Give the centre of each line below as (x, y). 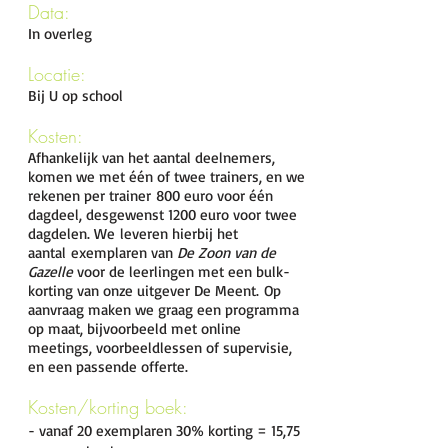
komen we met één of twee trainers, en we (166, 176)
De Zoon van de (226, 252)
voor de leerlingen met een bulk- (181, 271)
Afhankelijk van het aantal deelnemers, (151, 157)
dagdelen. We (71, 233)
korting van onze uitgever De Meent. (143, 290)
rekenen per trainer (92, 195)
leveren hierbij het (176, 233)
